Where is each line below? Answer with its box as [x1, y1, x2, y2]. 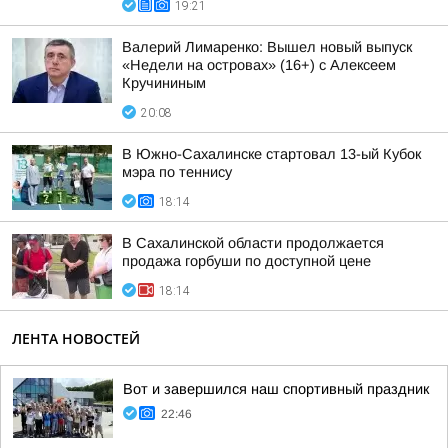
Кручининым [122, 75, 206, 91]
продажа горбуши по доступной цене [122, 253, 371, 269]
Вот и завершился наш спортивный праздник [123, 381, 429, 397]
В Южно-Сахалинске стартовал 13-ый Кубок [122, 146, 421, 162]
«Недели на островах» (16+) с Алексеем [122, 57, 396, 73]
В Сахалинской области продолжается [122, 235, 384, 251]
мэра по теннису [122, 164, 232, 180]
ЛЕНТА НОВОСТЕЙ [12, 329, 140, 348]
